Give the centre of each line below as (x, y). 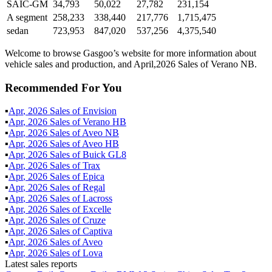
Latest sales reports (41, 264)
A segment (27, 17)
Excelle (97, 209)
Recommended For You (63, 87)
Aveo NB (100, 133)
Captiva (97, 231)
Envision (100, 111)
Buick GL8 (104, 155)
